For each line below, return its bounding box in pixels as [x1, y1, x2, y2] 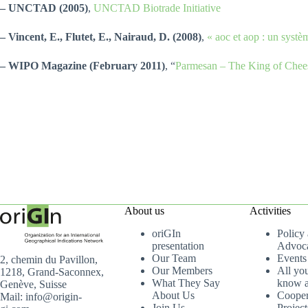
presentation [152, 240, 205, 252]
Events [276, 252, 307, 264]
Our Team [152, 252, 197, 264]
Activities [249, 205, 291, 217]
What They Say [152, 277, 221, 289]
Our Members [152, 265, 213, 276]
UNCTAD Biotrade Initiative [93, 2, 221, 14]
